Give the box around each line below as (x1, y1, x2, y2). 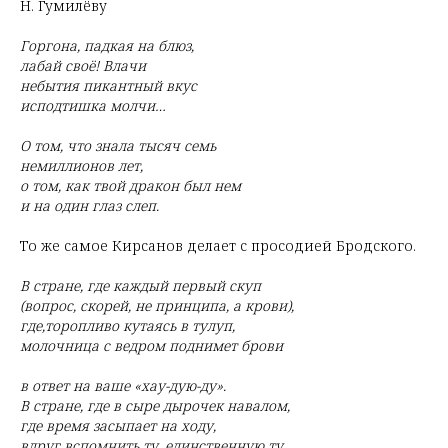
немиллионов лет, (20, 156, 143, 175)
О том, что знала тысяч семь (20, 136, 216, 155)
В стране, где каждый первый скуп (20, 276, 261, 295)
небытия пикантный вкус (20, 76, 197, 95)
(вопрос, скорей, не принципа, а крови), (20, 296, 294, 315)
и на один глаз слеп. (20, 196, 159, 215)
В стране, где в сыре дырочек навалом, (20, 396, 290, 415)
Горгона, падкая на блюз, (20, 36, 194, 55)
